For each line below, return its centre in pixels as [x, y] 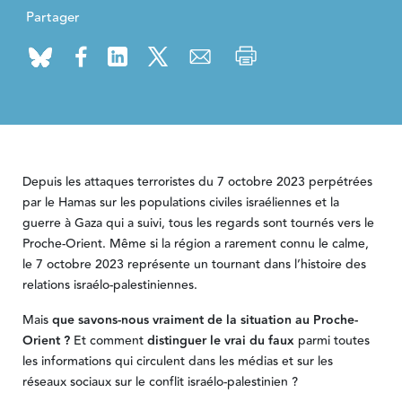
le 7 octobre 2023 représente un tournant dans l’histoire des [194, 265]
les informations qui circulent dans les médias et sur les [177, 362]
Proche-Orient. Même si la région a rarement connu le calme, [195, 245]
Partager [52, 17]
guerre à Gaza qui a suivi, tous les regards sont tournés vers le [198, 224]
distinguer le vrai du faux [220, 341]
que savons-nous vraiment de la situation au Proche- [203, 321]
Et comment [110, 341]
